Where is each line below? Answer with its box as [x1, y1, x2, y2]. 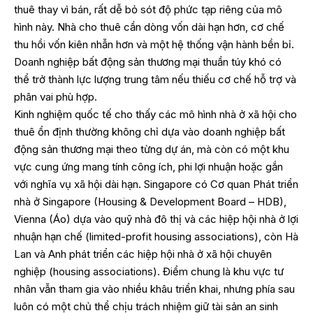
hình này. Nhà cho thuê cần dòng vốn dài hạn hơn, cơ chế [14, 20, 284, 34]
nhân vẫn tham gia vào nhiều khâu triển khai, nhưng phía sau [14, 282, 295, 296]
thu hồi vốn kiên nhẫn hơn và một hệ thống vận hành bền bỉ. [14, 38, 294, 52]
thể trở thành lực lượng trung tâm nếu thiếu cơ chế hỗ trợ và [14, 73, 296, 87]
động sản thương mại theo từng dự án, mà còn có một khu [14, 143, 289, 156]
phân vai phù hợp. [14, 90, 97, 104]
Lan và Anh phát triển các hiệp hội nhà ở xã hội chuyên [14, 247, 272, 261]
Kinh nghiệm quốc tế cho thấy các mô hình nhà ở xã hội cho [14, 108, 297, 122]
